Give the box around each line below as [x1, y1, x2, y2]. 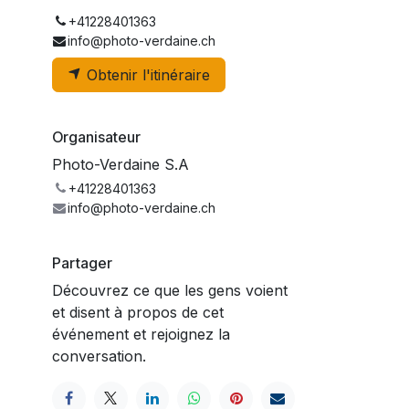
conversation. [52, 346, 146, 365]
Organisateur [52, 127, 141, 146]
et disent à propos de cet [52, 302, 224, 321]
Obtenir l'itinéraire [82, 65, 210, 84]
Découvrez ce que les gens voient [52, 280, 288, 299]
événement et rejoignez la [52, 324, 230, 343]
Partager [52, 253, 112, 272]
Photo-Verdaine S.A [52, 154, 189, 173]
